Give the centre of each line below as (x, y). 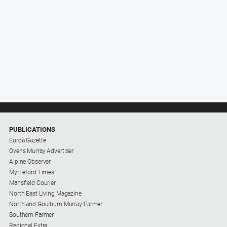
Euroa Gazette (28, 140)
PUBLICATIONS (32, 129)
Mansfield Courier (32, 183)
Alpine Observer (30, 161)
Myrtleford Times (32, 172)
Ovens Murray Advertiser (42, 151)
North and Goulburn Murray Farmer (56, 204)
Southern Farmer (32, 215)
